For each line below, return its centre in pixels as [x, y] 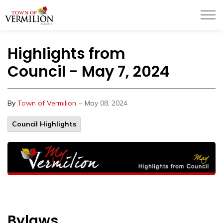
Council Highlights [44, 124]
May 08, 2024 [106, 103]
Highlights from [66, 54]
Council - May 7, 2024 [88, 72]
